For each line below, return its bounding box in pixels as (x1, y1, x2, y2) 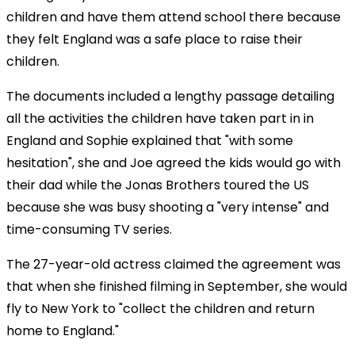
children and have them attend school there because (6, 7, 341, 26)
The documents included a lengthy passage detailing (6, 86, 334, 105)
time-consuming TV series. (6, 219, 172, 239)
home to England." (6, 321, 119, 340)
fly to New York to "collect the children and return (6, 299, 315, 318)
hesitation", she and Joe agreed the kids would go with (6, 153, 341, 172)
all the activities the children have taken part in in (6, 109, 314, 128)
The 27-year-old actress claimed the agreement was (6, 254, 341, 273)
